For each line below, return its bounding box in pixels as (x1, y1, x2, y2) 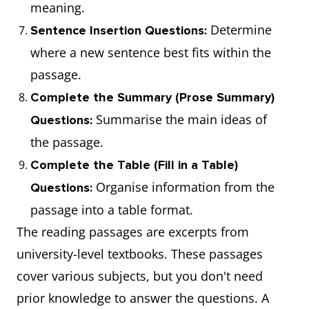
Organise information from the (96, 179, 275, 195)
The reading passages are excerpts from (17, 223, 249, 240)
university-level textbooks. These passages (17, 246, 263, 262)
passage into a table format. (30, 201, 193, 218)
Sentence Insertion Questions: (30, 23, 210, 38)
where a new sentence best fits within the (30, 44, 271, 61)
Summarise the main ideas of (96, 111, 267, 128)
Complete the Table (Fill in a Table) (30, 157, 238, 172)
